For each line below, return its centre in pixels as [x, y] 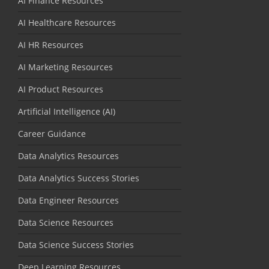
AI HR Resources [51, 44]
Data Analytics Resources [68, 156]
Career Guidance [52, 133]
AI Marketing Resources [65, 67]
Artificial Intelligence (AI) [67, 111]
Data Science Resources [66, 222]
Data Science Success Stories [76, 244]
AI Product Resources [61, 89]
